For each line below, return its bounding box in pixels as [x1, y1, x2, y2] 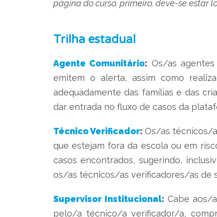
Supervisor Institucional [53, 193, 162, 204]
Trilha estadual [53, 32, 136, 46]
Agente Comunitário [53, 58, 145, 68]
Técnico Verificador [53, 125, 140, 136]
